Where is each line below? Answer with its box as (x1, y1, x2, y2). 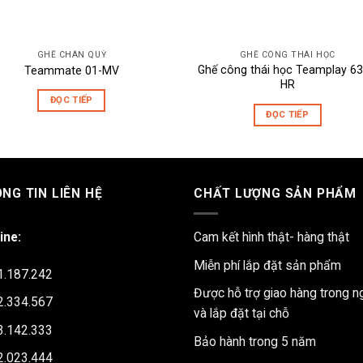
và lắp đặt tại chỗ (194, 305, 289, 322)
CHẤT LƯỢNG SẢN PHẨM (194, 186, 357, 202)
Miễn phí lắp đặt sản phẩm (194, 257, 341, 273)
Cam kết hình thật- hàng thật (194, 229, 349, 246)
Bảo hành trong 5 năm (194, 333, 316, 349)
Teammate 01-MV (23, 63, 119, 77)
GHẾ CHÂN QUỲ (36, 49, 107, 61)
